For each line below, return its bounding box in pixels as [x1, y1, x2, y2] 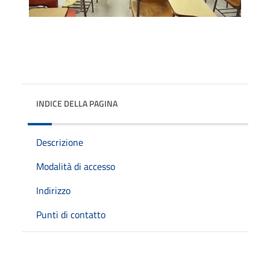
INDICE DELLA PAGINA [36, 96, 118, 110]
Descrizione [36, 134, 83, 149]
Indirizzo [36, 183, 71, 198]
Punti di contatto [36, 207, 105, 222]
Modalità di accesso [36, 159, 115, 174]
